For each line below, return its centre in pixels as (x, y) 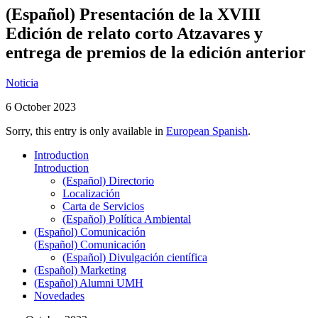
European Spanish (207, 131)
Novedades (59, 295)
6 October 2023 (41, 106)
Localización (91, 193)
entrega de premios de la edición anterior (156, 52)
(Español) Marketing (80, 270)
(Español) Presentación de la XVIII (133, 14)
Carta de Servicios (103, 206)
